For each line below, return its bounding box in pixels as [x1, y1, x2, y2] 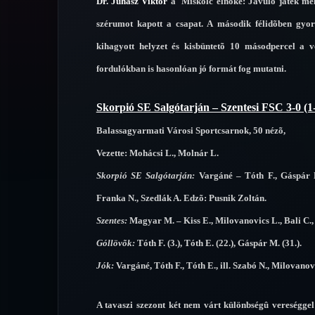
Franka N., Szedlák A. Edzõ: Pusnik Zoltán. [96, 192, 266, 203]
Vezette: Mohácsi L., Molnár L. [96, 147, 219, 158]
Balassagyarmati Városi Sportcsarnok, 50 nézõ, [96, 124, 285, 136]
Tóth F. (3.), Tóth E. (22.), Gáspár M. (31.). [134, 237, 302, 248]
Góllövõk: [96, 237, 135, 248]
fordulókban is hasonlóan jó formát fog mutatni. [96, 63, 286, 74]
